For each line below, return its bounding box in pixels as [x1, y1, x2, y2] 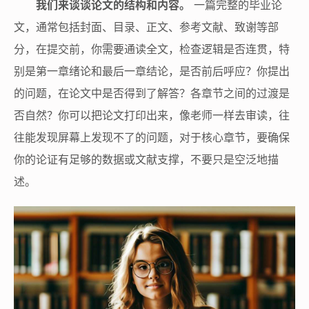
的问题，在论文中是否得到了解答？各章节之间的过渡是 [14, 86, 290, 100]
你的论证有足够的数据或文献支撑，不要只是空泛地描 [14, 152, 279, 166]
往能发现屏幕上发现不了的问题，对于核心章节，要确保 [14, 130, 290, 144]
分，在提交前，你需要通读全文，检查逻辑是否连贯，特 [14, 41, 290, 56]
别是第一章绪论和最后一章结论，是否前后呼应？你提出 [14, 63, 290, 78]
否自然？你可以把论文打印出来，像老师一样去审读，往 [14, 108, 290, 122]
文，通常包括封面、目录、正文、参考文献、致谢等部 [14, 19, 279, 34]
